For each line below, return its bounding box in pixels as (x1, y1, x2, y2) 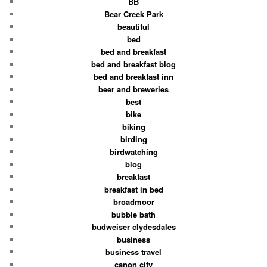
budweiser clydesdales (91, 221, 176, 232)
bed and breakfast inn (94, 70, 173, 82)
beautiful (117, 20, 150, 32)
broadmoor (113, 195, 154, 207)
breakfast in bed (104, 183, 163, 195)
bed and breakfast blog (91, 58, 176, 70)
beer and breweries (98, 83, 169, 95)
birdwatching (109, 145, 158, 157)
